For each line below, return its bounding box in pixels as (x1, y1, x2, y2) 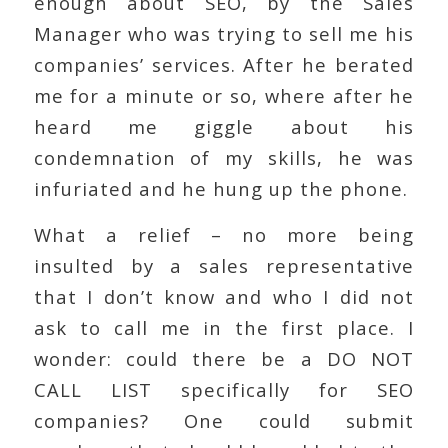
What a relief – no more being (33, 222, 415, 248)
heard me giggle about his (33, 113, 415, 139)
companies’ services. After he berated (33, 51, 415, 77)
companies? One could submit (33, 408, 415, 434)
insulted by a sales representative (33, 253, 415, 279)
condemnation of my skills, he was (33, 144, 415, 170)
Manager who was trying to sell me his (33, 20, 415, 46)
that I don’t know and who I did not (33, 284, 415, 310)
